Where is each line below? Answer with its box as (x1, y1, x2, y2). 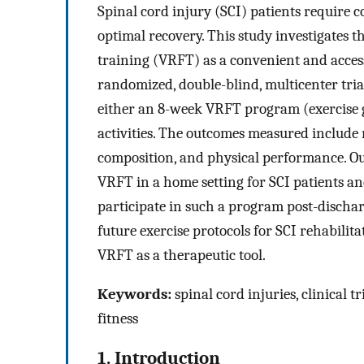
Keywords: (97, 285, 171, 304)
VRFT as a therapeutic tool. (97, 245, 266, 264)
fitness (97, 310, 138, 328)
